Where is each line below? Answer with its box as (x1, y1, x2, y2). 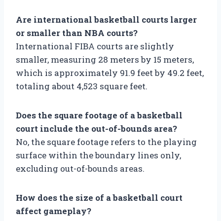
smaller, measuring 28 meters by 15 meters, (16, 53, 194, 65)
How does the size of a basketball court (16, 191, 183, 203)
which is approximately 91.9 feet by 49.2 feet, (16, 67, 204, 78)
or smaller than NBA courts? (16, 27, 138, 38)
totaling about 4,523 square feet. (16, 80, 147, 92)
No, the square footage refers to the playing (16, 136, 197, 147)
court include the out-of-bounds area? (16, 122, 177, 134)
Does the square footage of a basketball (16, 109, 183, 121)
